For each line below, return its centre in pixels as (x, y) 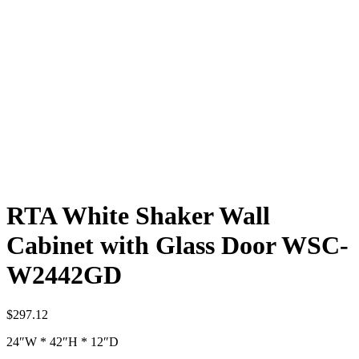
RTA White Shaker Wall (138, 216)
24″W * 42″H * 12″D (63, 341)
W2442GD (64, 275)
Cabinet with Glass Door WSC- (177, 246)
